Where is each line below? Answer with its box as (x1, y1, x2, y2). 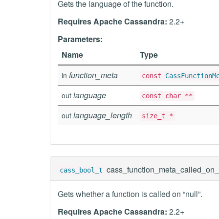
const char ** (142, 92, 193, 100)
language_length (73, 109, 132, 121)
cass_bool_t (60, 166, 103, 174)
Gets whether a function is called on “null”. (58, 188, 202, 199)
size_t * (142, 112, 173, 120)
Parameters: (58, 33, 103, 44)
